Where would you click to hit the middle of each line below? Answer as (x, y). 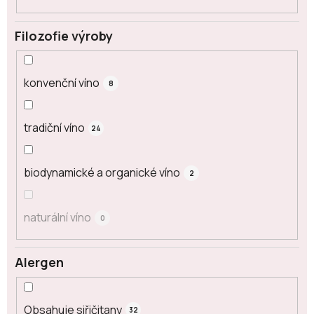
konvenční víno (62, 83)
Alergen (39, 262)
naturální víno (57, 218)
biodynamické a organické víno (102, 173)
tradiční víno (54, 128)
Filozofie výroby (64, 35)
